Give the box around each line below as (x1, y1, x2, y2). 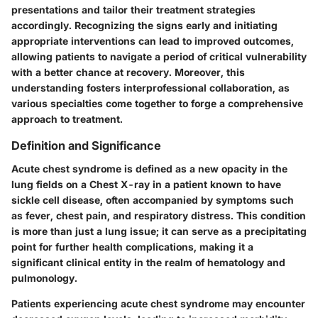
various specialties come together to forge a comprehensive (11, 97, 303, 110)
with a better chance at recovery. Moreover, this (11, 66, 245, 79)
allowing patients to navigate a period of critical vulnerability (11, 50, 307, 63)
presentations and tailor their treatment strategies (11, 4, 256, 16)
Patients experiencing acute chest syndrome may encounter (11, 297, 305, 309)
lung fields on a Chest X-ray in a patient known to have (11, 177, 281, 190)
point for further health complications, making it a (11, 240, 253, 253)
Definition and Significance (11, 138, 161, 153)
